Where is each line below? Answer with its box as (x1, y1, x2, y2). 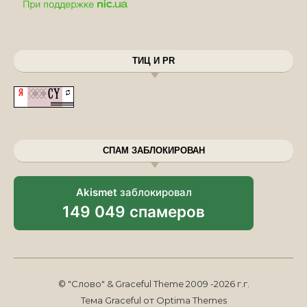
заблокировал (116, 186, 192, 199)
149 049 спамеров (62, 202, 205, 221)
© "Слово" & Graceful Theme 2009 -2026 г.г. (58, 278, 249, 289)
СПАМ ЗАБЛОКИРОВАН (102, 145, 205, 156)
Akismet (75, 186, 117, 199)
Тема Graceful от (80, 295, 156, 306)
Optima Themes (156, 295, 227, 306)
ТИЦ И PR (132, 56, 175, 66)
